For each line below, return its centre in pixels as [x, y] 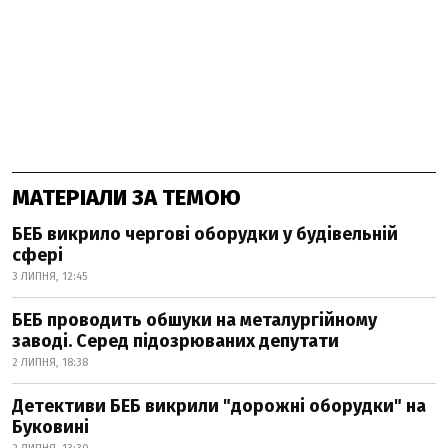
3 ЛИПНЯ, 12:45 [49, 277]
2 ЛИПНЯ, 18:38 [50, 363]
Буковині [50, 427]
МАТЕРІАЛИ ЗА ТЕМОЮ [126, 198]
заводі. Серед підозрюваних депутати [175, 341]
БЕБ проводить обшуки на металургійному [194, 320]
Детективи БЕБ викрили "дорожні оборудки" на [219, 406]
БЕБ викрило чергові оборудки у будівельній [205, 234]
